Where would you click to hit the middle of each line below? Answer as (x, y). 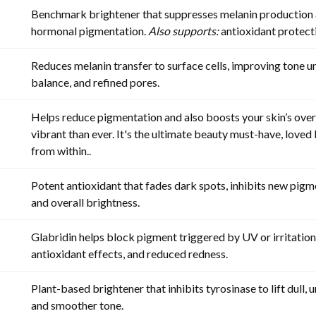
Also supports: (183, 30)
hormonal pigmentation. (90, 30)
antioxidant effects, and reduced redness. (129, 253)
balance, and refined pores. (95, 82)
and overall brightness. (85, 202)
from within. (60, 150)
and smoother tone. (77, 305)
